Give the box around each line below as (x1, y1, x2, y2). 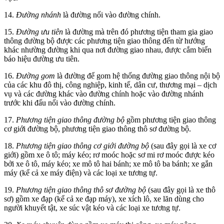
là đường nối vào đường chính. (63, 10, 160, 19)
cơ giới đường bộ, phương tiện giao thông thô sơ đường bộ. (4, 124, 191, 133)
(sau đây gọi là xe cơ (149, 141, 216, 150)
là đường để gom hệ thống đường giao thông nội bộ (55, 71, 220, 80)
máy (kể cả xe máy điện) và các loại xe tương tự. (4, 168, 157, 177)
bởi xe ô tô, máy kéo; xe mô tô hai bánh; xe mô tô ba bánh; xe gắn (4, 159, 212, 168)
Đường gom (14, 71, 55, 80)
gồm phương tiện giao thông (124, 115, 216, 124)
